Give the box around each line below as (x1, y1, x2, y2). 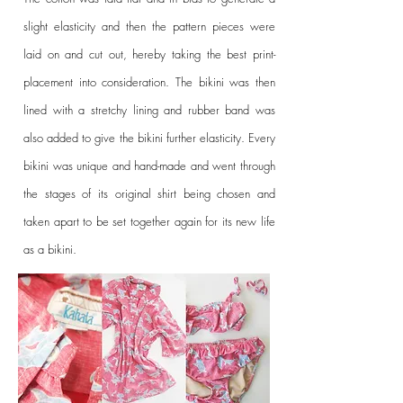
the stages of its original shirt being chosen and (23, 185, 275, 202)
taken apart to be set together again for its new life (23, 213, 275, 230)
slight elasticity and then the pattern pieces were (23, 18, 275, 35)
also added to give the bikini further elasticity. (23, 130, 245, 147)
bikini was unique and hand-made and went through (23, 157, 275, 175)
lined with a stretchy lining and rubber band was (23, 102, 275, 119)
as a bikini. (23, 241, 76, 258)
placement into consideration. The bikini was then (23, 74, 275, 91)
